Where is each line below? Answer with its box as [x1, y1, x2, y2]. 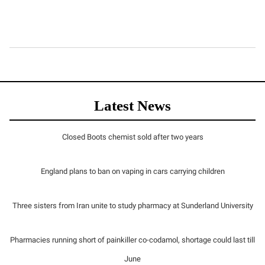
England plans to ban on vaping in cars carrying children [40, 167, 225, 176]
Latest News [94, 98, 171, 114]
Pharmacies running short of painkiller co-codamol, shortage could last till [10, 235, 255, 244]
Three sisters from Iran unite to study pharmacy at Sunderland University [12, 201, 253, 210]
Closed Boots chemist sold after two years [62, 132, 203, 141]
